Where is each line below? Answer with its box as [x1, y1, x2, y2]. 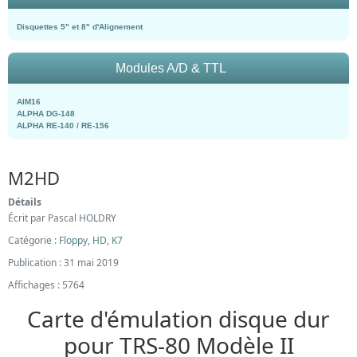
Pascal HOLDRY [48, 211, 116, 225]
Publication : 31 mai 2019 [8, 256, 119, 269]
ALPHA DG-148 [17, 109, 75, 118]
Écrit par [8, 211, 48, 225]
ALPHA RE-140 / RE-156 [17, 121, 109, 130]
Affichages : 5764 [8, 278, 84, 292]
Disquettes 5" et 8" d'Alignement [17, 22, 143, 31]
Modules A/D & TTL [115, 61, 226, 75]
